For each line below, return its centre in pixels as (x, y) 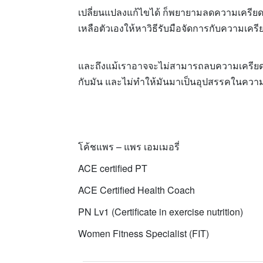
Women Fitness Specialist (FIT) (144, 233)
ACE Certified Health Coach (136, 190)
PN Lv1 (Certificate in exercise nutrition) (161, 212)
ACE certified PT (113, 168)
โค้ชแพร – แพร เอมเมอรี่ (129, 146)
